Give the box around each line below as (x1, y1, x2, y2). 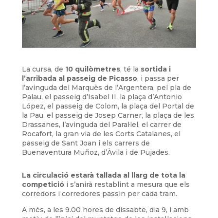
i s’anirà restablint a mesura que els (64, 180, 190, 189)
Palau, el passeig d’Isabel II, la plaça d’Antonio (21, 92, 182, 101)
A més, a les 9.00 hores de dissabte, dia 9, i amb (21, 205, 189, 214)
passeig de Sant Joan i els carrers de (21, 138, 150, 147)
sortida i (140, 64, 171, 73)
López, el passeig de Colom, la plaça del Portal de (21, 101, 194, 110)
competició (21, 180, 64, 189)
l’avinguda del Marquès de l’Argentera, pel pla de (21, 83, 191, 92)
